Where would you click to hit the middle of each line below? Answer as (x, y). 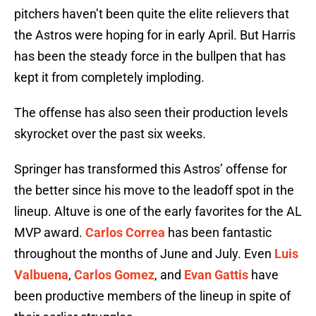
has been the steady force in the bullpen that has (150, 56)
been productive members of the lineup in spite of (152, 296)
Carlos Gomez (114, 275)
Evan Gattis (216, 275)
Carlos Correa (125, 233)
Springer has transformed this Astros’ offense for (151, 169)
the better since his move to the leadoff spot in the (154, 190)
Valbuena (41, 275)
